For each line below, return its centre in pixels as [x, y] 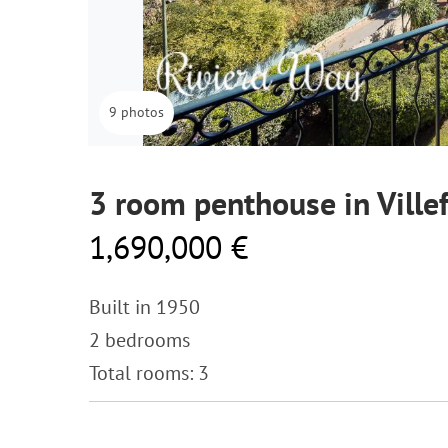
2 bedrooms [139, 340]
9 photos [136, 112]
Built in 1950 [144, 307]
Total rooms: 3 [149, 373]
